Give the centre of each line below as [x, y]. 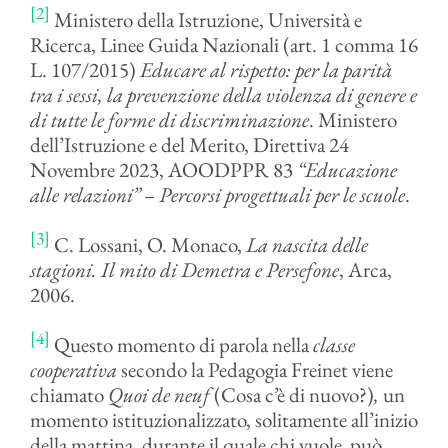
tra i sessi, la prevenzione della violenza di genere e [223, 94]
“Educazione [346, 169]
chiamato [68, 394]
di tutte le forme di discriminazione [169, 119]
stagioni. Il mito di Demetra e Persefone [184, 269]
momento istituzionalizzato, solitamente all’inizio [223, 419]
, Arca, [365, 269]
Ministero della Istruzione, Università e [205, 19]
